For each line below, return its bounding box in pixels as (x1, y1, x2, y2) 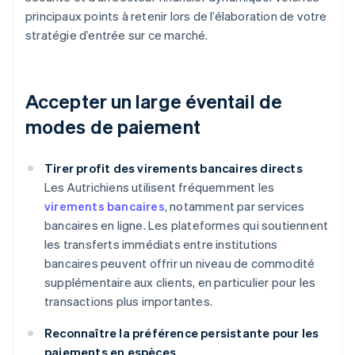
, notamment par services (164, 198, 305, 215)
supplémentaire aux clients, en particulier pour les (44, 274, 316, 291)
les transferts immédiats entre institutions (44, 236, 278, 253)
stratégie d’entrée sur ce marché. (25, 27, 208, 44)
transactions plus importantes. (44, 293, 212, 310)
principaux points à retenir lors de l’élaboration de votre (25, 8, 327, 25)
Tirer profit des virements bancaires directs (44, 160, 303, 177)
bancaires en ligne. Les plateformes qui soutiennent (44, 217, 329, 234)
